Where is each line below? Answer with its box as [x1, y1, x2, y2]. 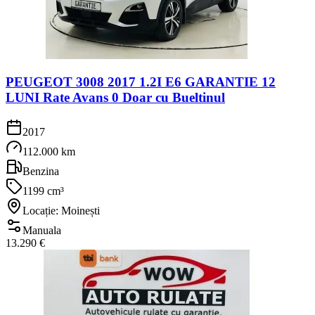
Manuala [22, 224, 61, 236]
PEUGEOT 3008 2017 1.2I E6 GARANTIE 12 [6, 75, 276, 90]
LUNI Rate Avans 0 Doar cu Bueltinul [6, 90, 225, 105]
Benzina [22, 165, 59, 177]
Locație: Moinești [22, 205, 100, 217]
